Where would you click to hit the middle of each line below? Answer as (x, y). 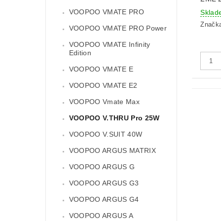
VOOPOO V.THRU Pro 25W (114, 118)
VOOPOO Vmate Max (104, 102)
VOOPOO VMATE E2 (103, 86)
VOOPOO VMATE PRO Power (118, 28)
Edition (80, 53)
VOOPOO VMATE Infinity (110, 45)
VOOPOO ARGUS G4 (104, 200)
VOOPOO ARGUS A (101, 216)
